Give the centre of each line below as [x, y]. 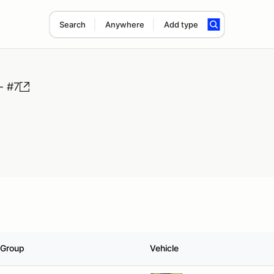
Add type [181, 24]
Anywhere [124, 24]
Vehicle [164, 248]
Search [72, 24]
